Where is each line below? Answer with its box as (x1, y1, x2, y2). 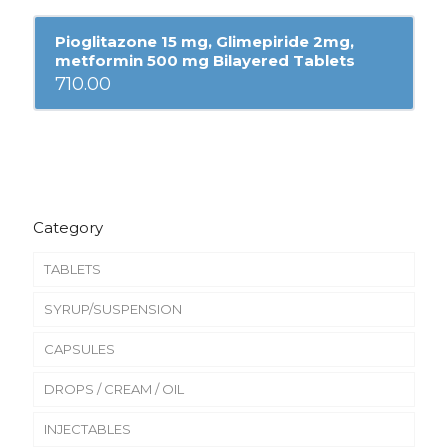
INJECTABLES (44, 420, 131, 437)
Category (33, 217, 103, 237)
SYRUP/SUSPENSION (44, 300, 182, 317)
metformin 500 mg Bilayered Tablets (54, 51, 355, 71)
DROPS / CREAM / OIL (44, 380, 184, 397)
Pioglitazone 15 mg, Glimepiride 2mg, (54, 32, 354, 52)
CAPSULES (44, 340, 115, 357)
